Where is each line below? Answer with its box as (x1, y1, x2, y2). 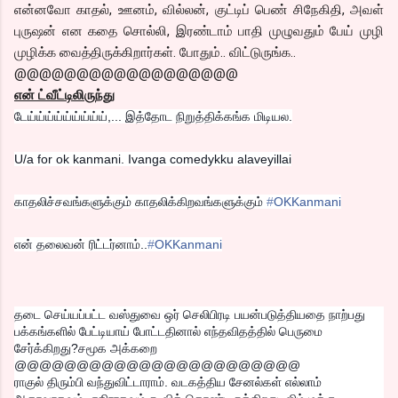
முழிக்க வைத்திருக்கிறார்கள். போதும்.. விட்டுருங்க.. (14, 44, 299, 60)
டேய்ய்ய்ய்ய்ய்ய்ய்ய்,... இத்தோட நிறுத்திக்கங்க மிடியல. (14, 108, 292, 123)
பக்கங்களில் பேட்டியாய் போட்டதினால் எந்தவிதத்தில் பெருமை (14, 323, 322, 338)
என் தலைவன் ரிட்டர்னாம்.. (14, 236, 147, 251)
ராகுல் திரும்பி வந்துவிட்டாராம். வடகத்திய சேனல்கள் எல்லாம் (14, 374, 322, 389)
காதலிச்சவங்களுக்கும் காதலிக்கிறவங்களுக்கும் (14, 194, 267, 209)
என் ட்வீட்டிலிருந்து (14, 86, 115, 103)
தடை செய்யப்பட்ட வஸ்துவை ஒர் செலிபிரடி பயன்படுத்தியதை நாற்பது (14, 306, 365, 322)
